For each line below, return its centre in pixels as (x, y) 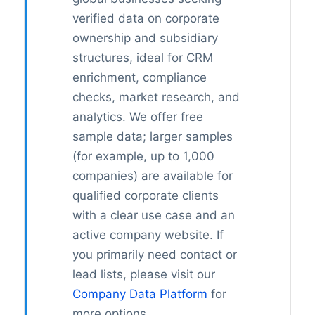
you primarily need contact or (154, 255)
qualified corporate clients (145, 196)
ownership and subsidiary (145, 38)
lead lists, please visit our (143, 275)
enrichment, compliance (139, 78)
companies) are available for (152, 176)
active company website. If (148, 235)
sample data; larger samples (152, 137)
